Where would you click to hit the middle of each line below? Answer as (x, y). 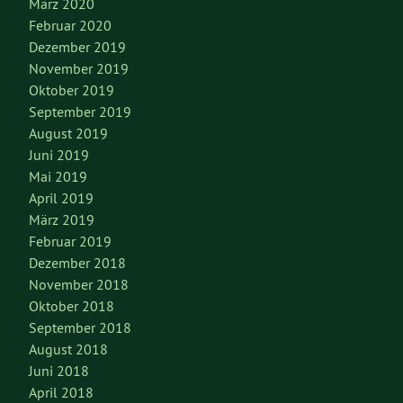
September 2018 (80, 328)
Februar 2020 (70, 26)
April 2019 (61, 198)
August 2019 (68, 134)
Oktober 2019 (72, 90)
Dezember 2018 (77, 263)
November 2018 (79, 285)
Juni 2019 (59, 155)
